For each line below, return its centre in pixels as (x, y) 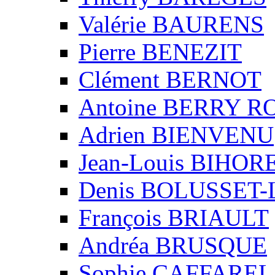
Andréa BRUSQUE (173, 245)
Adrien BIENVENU (176, 134)
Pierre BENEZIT (160, 52)
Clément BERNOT (170, 79)
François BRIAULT (174, 217)
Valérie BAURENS (171, 24)
